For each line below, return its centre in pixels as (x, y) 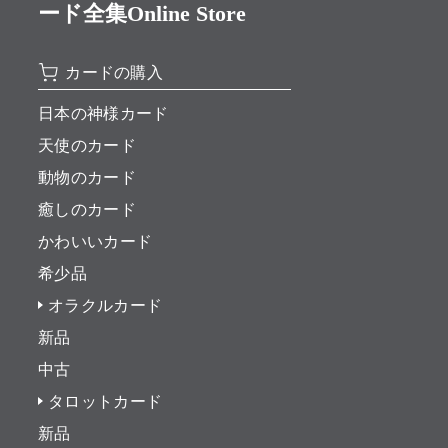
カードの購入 (114, 73)
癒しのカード (86, 210)
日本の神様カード (103, 114)
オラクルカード (105, 306)
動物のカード (86, 178)
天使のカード (86, 146)
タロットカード (105, 402)
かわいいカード (95, 242)
